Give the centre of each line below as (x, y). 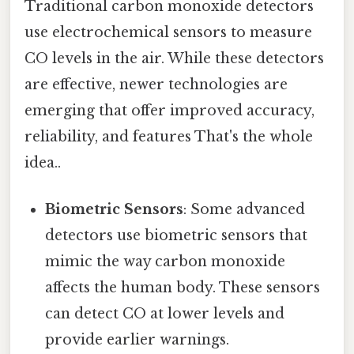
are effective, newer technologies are (156, 85)
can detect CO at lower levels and (165, 314)
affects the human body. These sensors (183, 288)
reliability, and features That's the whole (169, 137)
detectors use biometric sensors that (177, 236)
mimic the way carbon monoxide (166, 262)
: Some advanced (245, 210)
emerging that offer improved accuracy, (169, 111)
